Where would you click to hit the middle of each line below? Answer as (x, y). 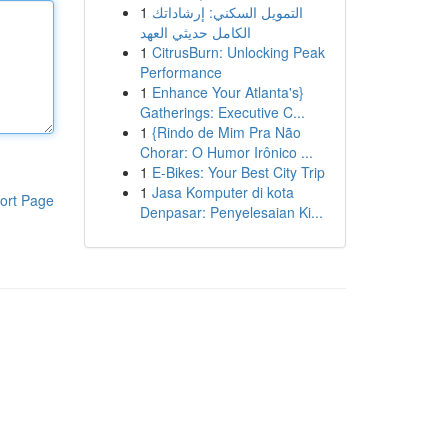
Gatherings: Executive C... (222, 112)
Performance (180, 72)
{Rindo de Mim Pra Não (226, 132)
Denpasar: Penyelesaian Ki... (231, 212)
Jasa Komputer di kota (222, 192)
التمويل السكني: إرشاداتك (227, 12)
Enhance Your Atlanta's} (227, 92)
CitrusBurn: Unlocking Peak (238, 52)
